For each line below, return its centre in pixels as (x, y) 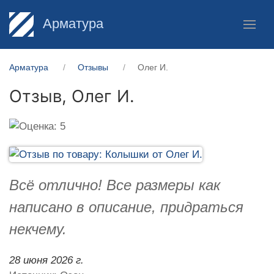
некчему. (38, 229)
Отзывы (93, 67)
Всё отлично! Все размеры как (115, 185)
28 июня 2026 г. (46, 260)
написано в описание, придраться (126, 207)
